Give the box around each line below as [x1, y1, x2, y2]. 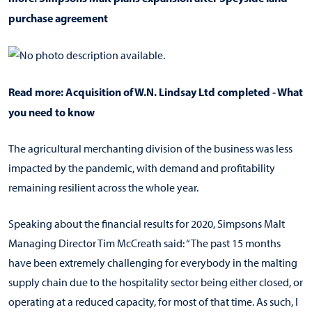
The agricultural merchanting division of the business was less [8, 141, 292, 155]
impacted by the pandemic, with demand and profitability [8, 161, 275, 175]
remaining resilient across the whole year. [8, 180, 198, 194]
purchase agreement [8, 10, 108, 25]
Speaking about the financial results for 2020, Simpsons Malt [8, 217, 285, 231]
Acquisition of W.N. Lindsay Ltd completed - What [65, 84, 303, 99]
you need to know [8, 104, 95, 119]
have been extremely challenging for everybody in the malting [8, 256, 297, 270]
